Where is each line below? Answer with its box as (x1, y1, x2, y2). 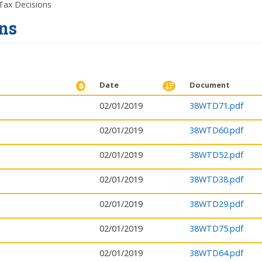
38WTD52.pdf (189, 149, 243, 160)
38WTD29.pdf (189, 198, 243, 209)
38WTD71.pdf (189, 100, 243, 111)
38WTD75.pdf (189, 223, 243, 234)
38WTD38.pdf (189, 174, 243, 185)
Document (189, 80, 230, 90)
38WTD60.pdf (189, 125, 243, 136)
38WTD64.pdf (189, 247, 243, 258)
